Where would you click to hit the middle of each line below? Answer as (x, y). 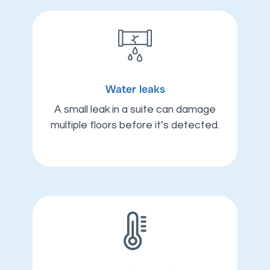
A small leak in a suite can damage (135, 110)
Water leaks (135, 89)
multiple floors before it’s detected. (135, 126)
